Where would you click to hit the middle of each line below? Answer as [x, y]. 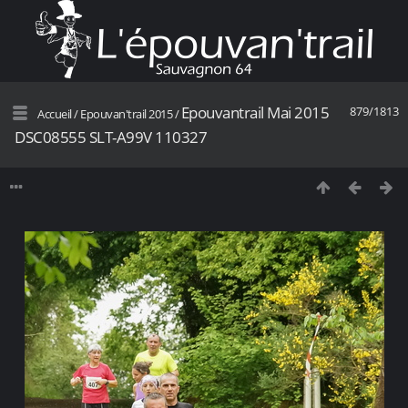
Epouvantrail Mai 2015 [255, 112]
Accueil [55, 114]
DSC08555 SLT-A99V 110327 [111, 137]
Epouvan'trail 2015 [126, 114]
